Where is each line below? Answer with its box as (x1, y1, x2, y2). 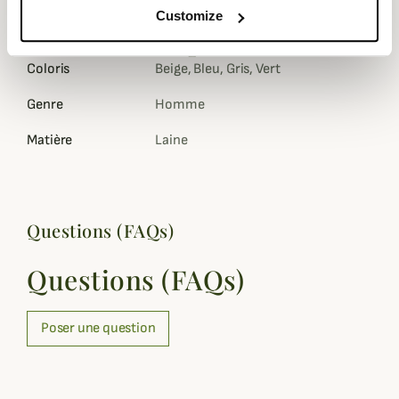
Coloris (27, 61, 70, 77)
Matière (27, 132, 73, 149)
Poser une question (41, 320, 156, 337)
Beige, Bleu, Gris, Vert (155, 61, 281, 77)
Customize (156, 8, 224, 24)
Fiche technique (27, 23, 227, 59)
